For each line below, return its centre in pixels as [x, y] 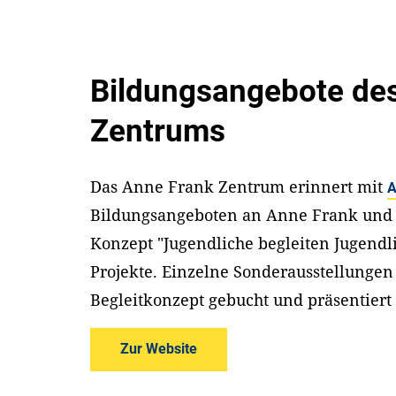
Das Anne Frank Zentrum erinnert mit [239, 186]
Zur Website [159, 349]
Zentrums [158, 131]
